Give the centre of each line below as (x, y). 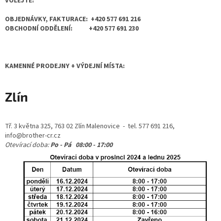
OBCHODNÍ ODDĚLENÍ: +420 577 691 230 (72, 29)
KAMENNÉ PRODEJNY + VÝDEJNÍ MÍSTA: (65, 66)
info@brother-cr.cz (33, 135)
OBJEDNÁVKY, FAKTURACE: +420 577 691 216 (74, 19)
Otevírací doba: (27, 145)
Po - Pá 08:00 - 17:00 (81, 145)
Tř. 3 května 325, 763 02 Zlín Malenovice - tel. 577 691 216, (90, 126)
